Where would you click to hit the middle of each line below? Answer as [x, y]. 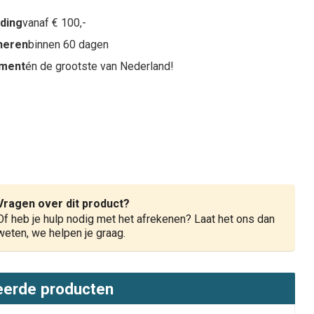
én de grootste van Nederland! [100, 67]
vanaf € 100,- [55, 23]
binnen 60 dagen [69, 45]
